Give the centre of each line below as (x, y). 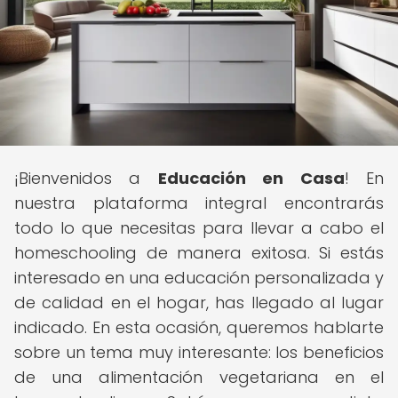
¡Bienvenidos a (86, 178)
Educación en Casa (251, 178)
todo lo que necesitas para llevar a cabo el (199, 228)
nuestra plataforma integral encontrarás (199, 203)
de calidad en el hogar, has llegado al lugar (199, 302)
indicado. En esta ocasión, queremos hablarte (199, 327)
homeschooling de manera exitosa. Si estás (199, 253)
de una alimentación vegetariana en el (199, 377)
